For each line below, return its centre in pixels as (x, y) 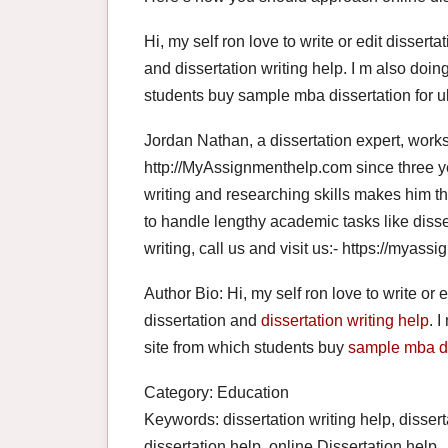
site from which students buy (246, 348)
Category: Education (216, 393)
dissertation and (202, 321)
